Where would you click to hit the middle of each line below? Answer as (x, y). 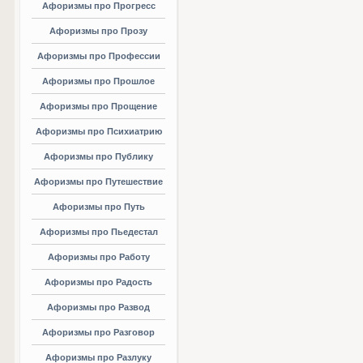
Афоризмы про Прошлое (98, 81)
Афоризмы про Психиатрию (98, 131)
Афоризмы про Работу (98, 257)
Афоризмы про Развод (98, 307)
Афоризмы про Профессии (98, 56)
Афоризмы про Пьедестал (98, 232)
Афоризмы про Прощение (98, 106)
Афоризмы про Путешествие (98, 181)
